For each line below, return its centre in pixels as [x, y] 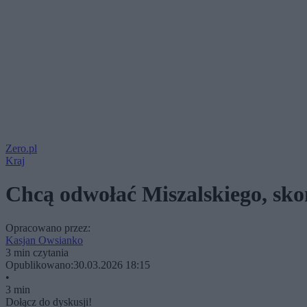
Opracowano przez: [48, 228]
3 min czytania [37, 252]
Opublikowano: [39, 265]
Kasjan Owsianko [44, 240]
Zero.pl [21, 148]
